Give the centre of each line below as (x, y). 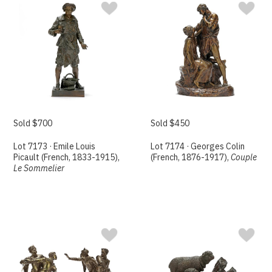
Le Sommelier (39, 168)
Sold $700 (33, 124)
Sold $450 (170, 124)
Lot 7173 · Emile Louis (55, 147)
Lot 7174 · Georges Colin (198, 147)
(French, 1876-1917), (191, 158)
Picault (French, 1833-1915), (67, 158)
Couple (244, 158)
